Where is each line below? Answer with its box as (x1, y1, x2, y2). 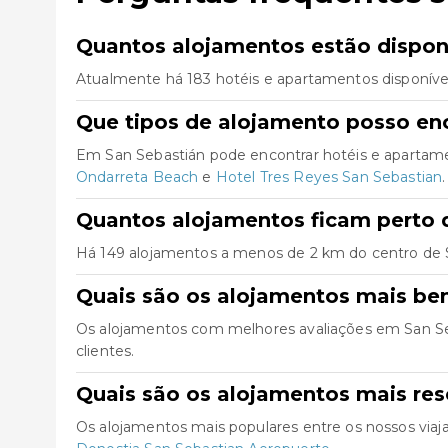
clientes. (76, 342, 135, 360)
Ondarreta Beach (76, 168, 199, 186)
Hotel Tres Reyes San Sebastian (215, 168, 443, 186)
